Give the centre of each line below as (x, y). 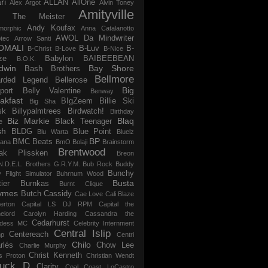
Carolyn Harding (50, 213)
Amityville (106, 14)
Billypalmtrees (37, 111)
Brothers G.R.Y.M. (53, 164)
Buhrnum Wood (80, 173)
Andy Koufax (51, 28)
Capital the (116, 204)
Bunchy (121, 173)
